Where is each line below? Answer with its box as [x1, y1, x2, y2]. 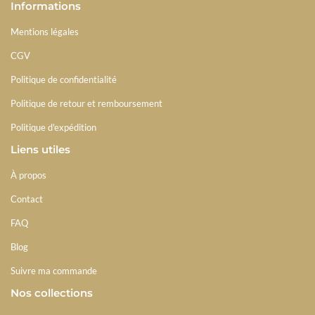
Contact [11, 193, 43, 205]
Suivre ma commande [11, 264, 97, 276]
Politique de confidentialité [11, 73, 117, 85]
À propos [11, 169, 46, 181]
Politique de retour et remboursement [11, 97, 162, 109]
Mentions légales [11, 25, 79, 37]
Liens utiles [11, 142, 70, 156]
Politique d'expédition [11, 121, 96, 133]
